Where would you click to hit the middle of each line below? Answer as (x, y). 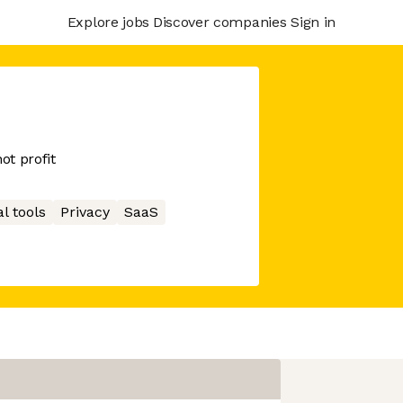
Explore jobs (108, 22)
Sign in (313, 22)
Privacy (85, 212)
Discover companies (219, 22)
